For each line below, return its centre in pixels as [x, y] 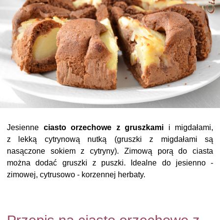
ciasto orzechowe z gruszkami [103, 128]
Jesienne [25, 128]
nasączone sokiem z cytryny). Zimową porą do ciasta [110, 151]
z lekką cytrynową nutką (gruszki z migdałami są [110, 139]
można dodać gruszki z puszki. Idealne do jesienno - [110, 163]
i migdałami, [188, 128]
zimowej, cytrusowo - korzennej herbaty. [76, 175]
